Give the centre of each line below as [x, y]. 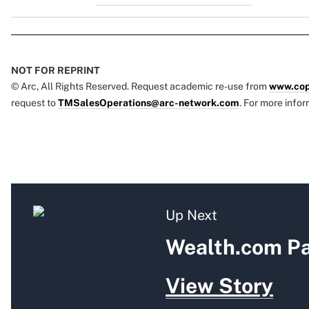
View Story [219, 286]
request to [34, 103]
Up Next [191, 216]
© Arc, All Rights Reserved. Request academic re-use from [140, 87]
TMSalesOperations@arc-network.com [149, 103]
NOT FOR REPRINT [56, 71]
